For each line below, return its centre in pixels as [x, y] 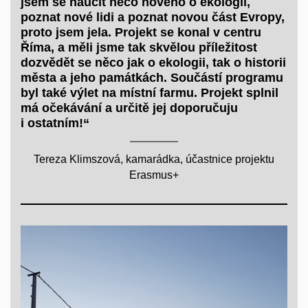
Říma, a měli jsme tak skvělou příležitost [139, 48]
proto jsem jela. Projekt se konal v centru [141, 33]
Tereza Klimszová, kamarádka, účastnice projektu [154, 159]
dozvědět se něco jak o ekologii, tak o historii [153, 63]
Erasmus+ [154, 175]
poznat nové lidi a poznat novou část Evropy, [153, 18]
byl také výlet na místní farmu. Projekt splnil [150, 93]
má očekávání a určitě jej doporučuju [129, 108]
